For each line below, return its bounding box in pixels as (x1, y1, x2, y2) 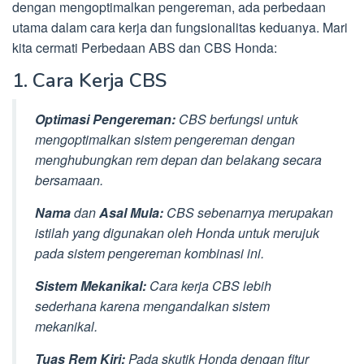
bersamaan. (35, 170, 103, 189)
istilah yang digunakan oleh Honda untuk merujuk (35, 223, 319, 242)
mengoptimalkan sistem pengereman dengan (35, 129, 295, 149)
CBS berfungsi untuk (175, 109, 298, 128)
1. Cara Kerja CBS (12, 67, 167, 94)
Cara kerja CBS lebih (146, 275, 271, 295)
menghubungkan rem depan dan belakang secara (35, 149, 322, 169)
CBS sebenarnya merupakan (163, 202, 333, 222)
